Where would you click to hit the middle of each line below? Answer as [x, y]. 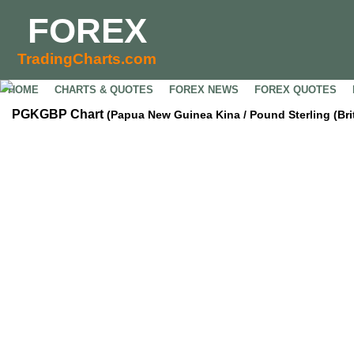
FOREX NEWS [204, 90]
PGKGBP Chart [59, 114]
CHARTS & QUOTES [104, 90]
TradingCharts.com [87, 59]
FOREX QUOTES [296, 90]
